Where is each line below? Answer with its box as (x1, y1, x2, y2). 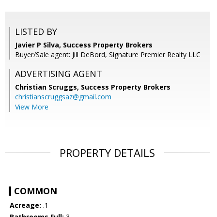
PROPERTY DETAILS (60, 145, 155, 160)
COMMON (14, 185, 57, 197)
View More (15, 102, 48, 112)
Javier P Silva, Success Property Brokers (15, 40, 153, 50)
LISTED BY (15, 26, 57, 38)
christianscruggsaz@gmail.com (15, 92, 111, 102)
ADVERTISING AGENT (15, 68, 102, 80)
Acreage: (10, 201, 41, 210)
